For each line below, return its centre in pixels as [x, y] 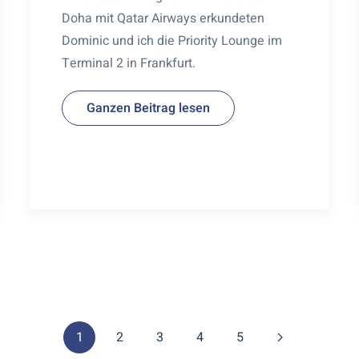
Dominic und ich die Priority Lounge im [172, 40]
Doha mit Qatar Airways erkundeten [163, 18]
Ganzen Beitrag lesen [149, 108]
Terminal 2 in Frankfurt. [129, 63]
